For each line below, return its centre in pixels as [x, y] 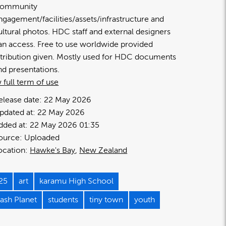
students [63, 200]
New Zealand [103, 150]
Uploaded [42, 137]
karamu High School [77, 181]
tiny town [106, 200]
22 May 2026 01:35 [65, 125]
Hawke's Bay [53, 150]
